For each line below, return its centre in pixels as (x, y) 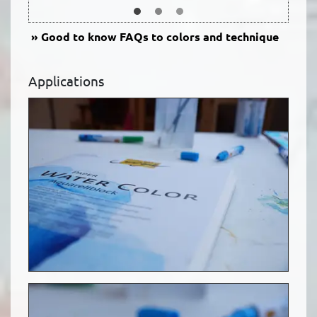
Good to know (79, 37)
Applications (66, 81)
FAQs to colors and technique (198, 37)
